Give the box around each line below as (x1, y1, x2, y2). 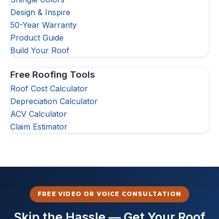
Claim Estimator (10, 122, 67, 131)
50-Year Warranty (10, 20, 77, 30)
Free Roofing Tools (10, 69, 95, 80)
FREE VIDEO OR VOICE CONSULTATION (38, 191, 181, 197)
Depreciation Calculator (10, 96, 98, 106)
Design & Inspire (10, 7, 70, 17)
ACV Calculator (10, 109, 67, 119)
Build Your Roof (10, 45, 69, 55)
